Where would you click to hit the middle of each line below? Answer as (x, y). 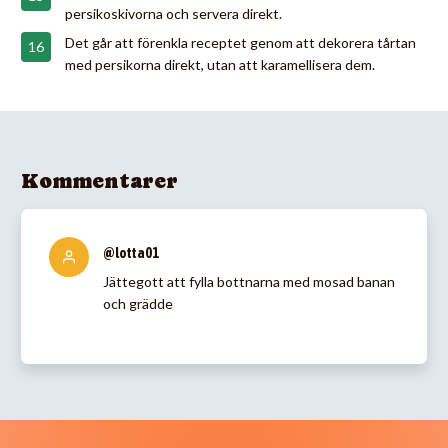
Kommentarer (99, 180)
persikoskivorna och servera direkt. (173, 13)
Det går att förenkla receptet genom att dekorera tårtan (240, 42)
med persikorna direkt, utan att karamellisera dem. (220, 64)
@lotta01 (131, 252)
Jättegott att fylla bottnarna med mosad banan (249, 281)
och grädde (138, 303)
